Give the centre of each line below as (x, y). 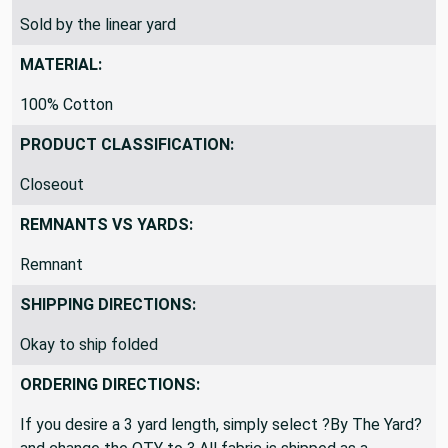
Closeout (52, 216)
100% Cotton (66, 136)
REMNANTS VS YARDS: (106, 256)
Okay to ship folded (89, 376)
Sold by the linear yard (98, 56)
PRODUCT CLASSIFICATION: (127, 176)
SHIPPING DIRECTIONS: (108, 336)
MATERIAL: (61, 96)
